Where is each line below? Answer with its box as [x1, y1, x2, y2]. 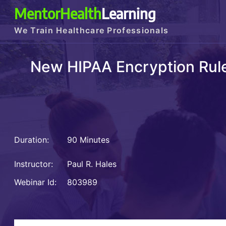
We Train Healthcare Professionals [14, 25, 169, 35]
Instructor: [14, 159, 53, 169]
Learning [101, 4, 156, 22]
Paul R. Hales [67, 159, 117, 169]
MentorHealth [14, 4, 102, 22]
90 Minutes [65, 135, 110, 145]
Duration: [14, 135, 49, 145]
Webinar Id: [14, 177, 57, 188]
